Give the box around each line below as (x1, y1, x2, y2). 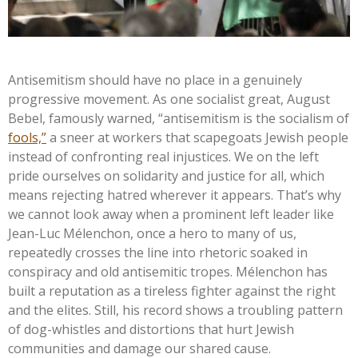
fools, (8, 128, 42, 146)
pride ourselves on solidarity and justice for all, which (8, 166, 324, 185)
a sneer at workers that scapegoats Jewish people (50, 128, 348, 146)
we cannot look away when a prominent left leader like (8, 205, 334, 223)
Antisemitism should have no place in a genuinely (8, 70, 302, 89)
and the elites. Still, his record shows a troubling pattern (8, 300, 343, 319)
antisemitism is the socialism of (163, 109, 349, 127)
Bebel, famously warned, (8, 109, 155, 127)
